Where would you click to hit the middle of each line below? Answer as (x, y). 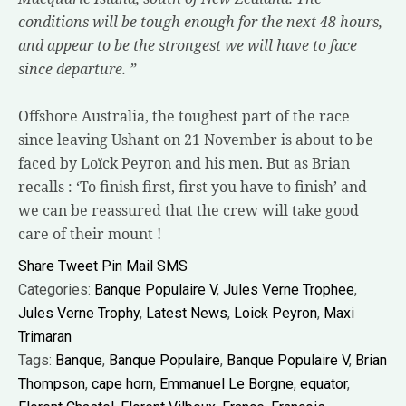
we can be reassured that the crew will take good (188, 210)
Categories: (56, 289)
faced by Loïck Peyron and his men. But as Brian (184, 163)
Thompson (52, 383)
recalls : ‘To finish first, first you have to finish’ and (193, 186)
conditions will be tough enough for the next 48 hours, (200, 21)
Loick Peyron (275, 313)
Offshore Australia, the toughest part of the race (184, 116)
